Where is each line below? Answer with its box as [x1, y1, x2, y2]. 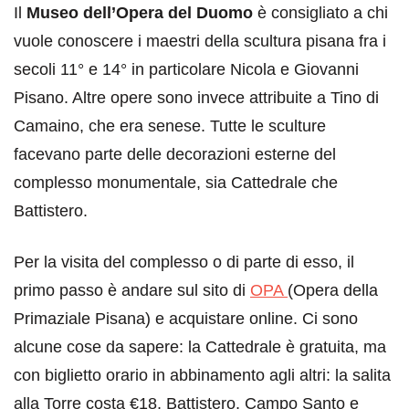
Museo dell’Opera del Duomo [26, 4, 253, 23]
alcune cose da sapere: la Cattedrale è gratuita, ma [14, 338, 386, 357]
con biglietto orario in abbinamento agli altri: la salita [14, 366, 391, 385]
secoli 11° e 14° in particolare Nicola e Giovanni [14, 60, 359, 79]
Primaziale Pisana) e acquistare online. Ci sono [14, 309, 358, 329]
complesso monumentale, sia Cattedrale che [14, 173, 338, 193]
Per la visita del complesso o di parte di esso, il [14, 253, 354, 272]
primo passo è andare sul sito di [14, 281, 250, 300]
